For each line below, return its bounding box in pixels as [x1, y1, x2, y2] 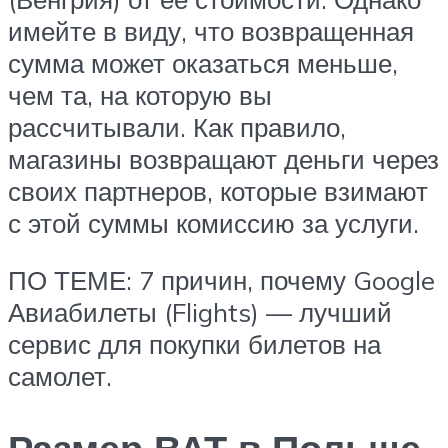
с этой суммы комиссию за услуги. [8, 206, 419, 239]
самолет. [8, 360, 112, 393]
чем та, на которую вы [8, 78, 272, 111]
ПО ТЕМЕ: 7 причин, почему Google [8, 264, 435, 297]
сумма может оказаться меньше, [8, 46, 398, 79]
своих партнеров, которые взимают [8, 174, 428, 207]
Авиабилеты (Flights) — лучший [8, 296, 392, 329]
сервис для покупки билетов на [8, 328, 381, 361]
